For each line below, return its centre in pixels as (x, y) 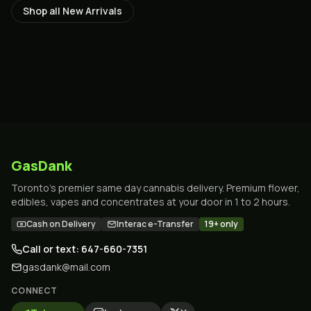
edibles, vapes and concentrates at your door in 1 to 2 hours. (151, 202)
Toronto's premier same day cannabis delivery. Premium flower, (155, 188)
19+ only (221, 224)
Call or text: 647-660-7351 (85, 249)
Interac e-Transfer (155, 224)
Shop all (43, 11)
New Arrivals (92, 11)
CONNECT (34, 291)
